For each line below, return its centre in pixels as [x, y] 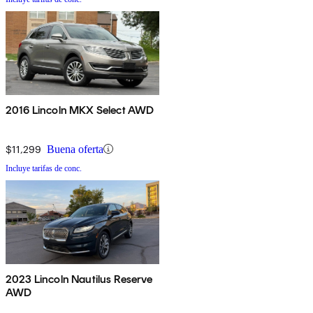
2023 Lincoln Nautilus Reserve [79, 279]
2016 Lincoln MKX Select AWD [80, 110]
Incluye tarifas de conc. [44, 168]
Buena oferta [75, 149]
